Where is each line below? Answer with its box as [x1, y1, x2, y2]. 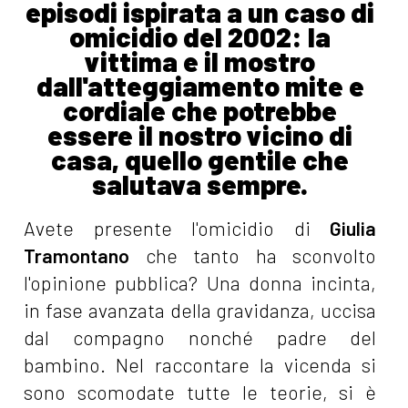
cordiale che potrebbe [63, 93, 338, 127]
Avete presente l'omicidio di [24, 216, 331, 240]
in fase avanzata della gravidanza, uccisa [24, 298, 377, 321]
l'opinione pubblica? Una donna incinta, [24, 270, 377, 294]
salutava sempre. [92, 167, 309, 200]
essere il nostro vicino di [47, 117, 353, 151]
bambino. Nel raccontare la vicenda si [24, 352, 377, 376]
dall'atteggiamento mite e [36, 68, 364, 102]
